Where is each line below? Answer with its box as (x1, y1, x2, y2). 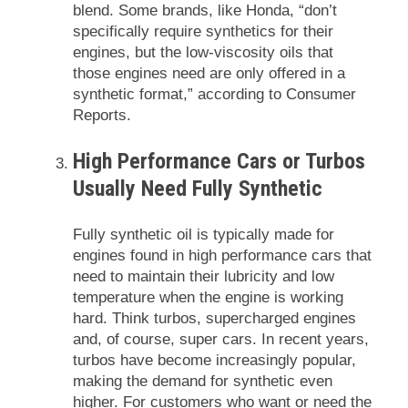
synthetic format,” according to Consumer (73, 85, 356, 103)
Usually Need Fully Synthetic (73, 175, 322, 201)
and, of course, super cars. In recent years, (73, 330, 369, 348)
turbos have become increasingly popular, (73, 351, 356, 369)
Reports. (73, 106, 131, 124)
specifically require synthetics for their (73, 22, 333, 40)
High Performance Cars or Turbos (73, 148, 365, 174)
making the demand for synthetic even (73, 372, 332, 390)
